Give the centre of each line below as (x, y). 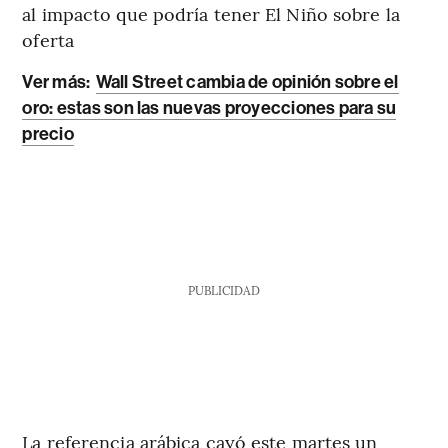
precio (48, 133)
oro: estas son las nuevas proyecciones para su (209, 107)
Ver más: (58, 81)
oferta (48, 39)
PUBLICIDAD (223, 289)
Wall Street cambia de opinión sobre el (247, 81)
